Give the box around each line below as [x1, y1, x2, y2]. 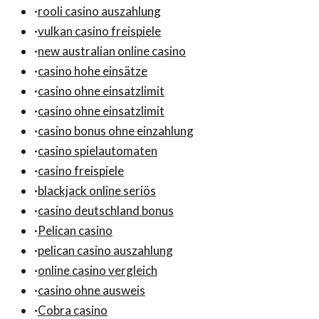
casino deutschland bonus [38, 203, 174, 219]
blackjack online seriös [38, 183, 156, 199]
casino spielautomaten [38, 143, 157, 159]
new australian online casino [38, 43, 186, 59]
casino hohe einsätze [38, 63, 147, 79]
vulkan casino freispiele [38, 23, 161, 39]
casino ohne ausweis [38, 283, 145, 298]
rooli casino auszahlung [38, 4, 161, 19]
